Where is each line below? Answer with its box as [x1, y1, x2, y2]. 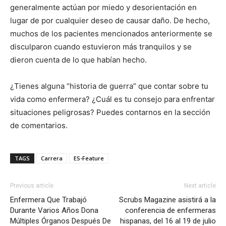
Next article [184, 182, 216, 189]
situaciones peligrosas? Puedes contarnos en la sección [10, 107, 210, 117]
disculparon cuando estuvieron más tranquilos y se [10, 41, 192, 51]
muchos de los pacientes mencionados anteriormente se [10, 28, 212, 38]
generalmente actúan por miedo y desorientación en [10, 2, 197, 12]
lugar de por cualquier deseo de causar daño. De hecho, [10, 15, 210, 25]
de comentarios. [10, 120, 68, 130]
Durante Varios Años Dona [10, 205, 98, 215]
